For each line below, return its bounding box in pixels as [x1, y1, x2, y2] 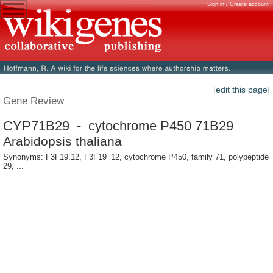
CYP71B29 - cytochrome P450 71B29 [3, 118, 233, 133]
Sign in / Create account [207, 1, 269, 7]
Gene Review [3, 94, 64, 107]
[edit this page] [213, 85, 270, 95]
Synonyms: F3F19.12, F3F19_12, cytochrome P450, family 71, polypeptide [3, 152, 269, 162]
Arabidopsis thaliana [3, 133, 122, 148]
